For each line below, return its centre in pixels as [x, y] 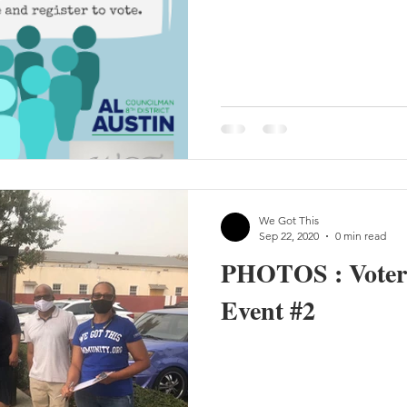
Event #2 [268, 310]
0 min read [361, 236]
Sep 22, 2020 [289, 236]
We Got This [289, 220]
